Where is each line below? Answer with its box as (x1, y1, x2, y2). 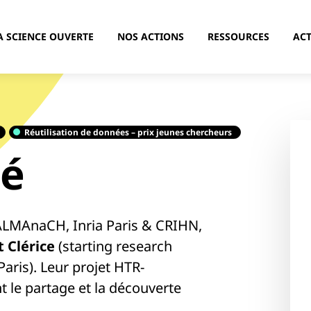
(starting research (54, 237, 172, 255)
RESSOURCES (208, 30, 270, 43)
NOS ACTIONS (117, 30, 185, 43)
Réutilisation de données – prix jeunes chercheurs (24, 126, 232, 138)
